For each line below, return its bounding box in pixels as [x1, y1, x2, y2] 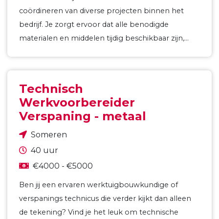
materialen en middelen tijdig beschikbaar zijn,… [19, 34, 189, 43]
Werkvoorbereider [19, 95, 135, 109]
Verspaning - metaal [19, 109, 146, 123]
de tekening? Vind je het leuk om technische [19, 208, 178, 217]
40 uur [31, 146, 58, 155]
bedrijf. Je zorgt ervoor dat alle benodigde [19, 20, 169, 29]
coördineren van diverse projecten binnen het [19, 6, 184, 15]
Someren [31, 130, 67, 139]
